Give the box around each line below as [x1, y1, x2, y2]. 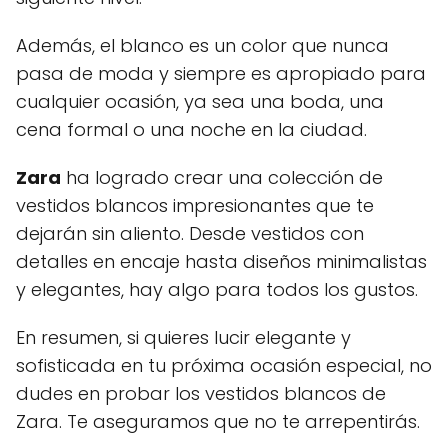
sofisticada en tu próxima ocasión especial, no [16, 352, 432, 378]
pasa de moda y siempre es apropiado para [16, 60, 426, 86]
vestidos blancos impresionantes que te [16, 192, 374, 218]
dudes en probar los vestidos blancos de [16, 380, 386, 406]
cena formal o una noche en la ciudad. [16, 116, 367, 142]
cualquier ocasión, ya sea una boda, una [16, 88, 384, 114]
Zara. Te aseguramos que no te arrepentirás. [16, 408, 420, 434]
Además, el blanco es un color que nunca [16, 32, 389, 58]
